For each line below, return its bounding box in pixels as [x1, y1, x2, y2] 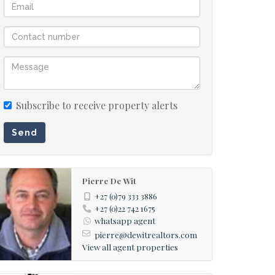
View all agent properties [82, 241, 178, 252]
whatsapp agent [94, 215, 155, 226]
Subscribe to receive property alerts [16, 99, 177, 112]
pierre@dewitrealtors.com [94, 228, 197, 240]
